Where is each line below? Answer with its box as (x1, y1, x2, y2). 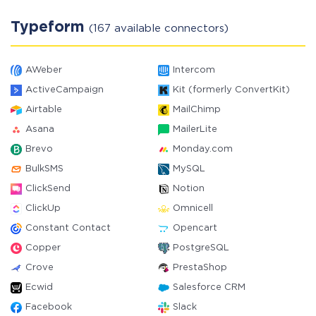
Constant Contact (25, 224, 111, 232)
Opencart (173, 224, 217, 232)
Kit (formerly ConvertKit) (173, 86, 290, 94)
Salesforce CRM (173, 284, 245, 291)
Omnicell (173, 205, 213, 212)
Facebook (25, 303, 72, 311)
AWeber (25, 66, 62, 74)
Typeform (11, 21, 89, 34)
